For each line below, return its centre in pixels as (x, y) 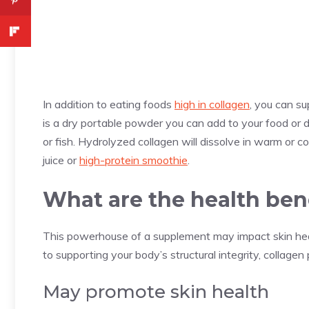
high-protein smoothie (133, 160)
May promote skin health (156, 292)
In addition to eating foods (109, 104)
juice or (61, 160)
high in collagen (212, 104)
